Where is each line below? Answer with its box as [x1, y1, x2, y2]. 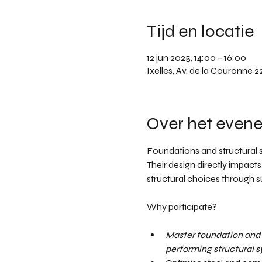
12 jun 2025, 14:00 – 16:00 [146, 52, 246, 63]
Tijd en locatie [146, 20, 254, 42]
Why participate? [146, 201, 219, 212]
